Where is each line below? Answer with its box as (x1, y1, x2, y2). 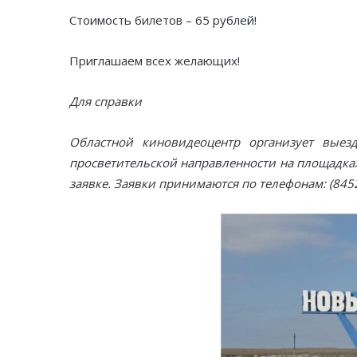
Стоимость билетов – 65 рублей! (69, 12, 257, 29)
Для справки (69, 93, 142, 110)
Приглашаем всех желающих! (69, 53, 240, 69)
